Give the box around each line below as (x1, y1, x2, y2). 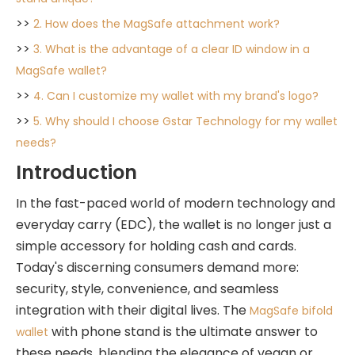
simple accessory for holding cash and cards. (16, 237, 296, 255)
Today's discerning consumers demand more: (16, 258, 299, 277)
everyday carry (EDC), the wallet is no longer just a (16, 216, 331, 234)
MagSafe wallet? (16, 63, 107, 78)
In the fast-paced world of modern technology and (16, 194, 335, 212)
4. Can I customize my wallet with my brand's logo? (33, 88, 319, 104)
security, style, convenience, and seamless (16, 280, 279, 298)
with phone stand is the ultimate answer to (48, 323, 318, 341)
